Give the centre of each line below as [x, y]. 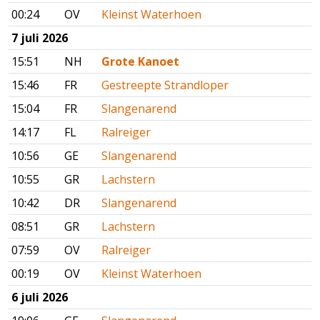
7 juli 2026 [40, 38]
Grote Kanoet [140, 62]
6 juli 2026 [40, 297]
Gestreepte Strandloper [165, 85]
